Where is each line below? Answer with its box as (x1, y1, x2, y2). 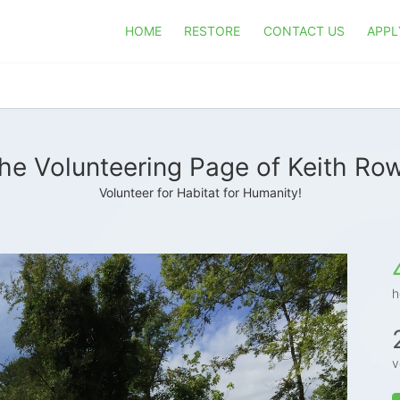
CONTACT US (262, 23, 345, 38)
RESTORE (184, 23, 241, 38)
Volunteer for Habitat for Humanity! (98, 185, 302, 200)
